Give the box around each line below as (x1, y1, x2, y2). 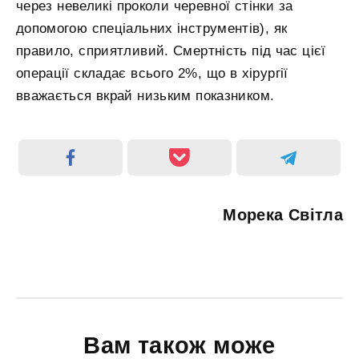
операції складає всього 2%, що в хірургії (16, 66, 288, 82)
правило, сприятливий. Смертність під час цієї (16, 43, 326, 59)
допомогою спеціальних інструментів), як (16, 21, 288, 37)
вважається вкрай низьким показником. (16, 88, 275, 104)
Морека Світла (223, 206, 343, 224)
